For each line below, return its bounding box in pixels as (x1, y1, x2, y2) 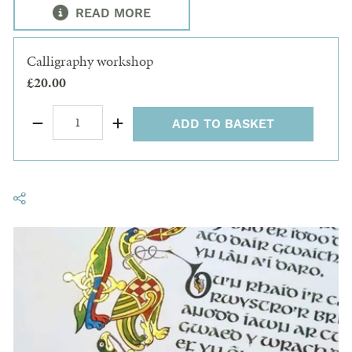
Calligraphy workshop (27, 50, 153, 71)
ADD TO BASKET (172, 115, 274, 132)
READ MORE (71, 5, 151, 21)
